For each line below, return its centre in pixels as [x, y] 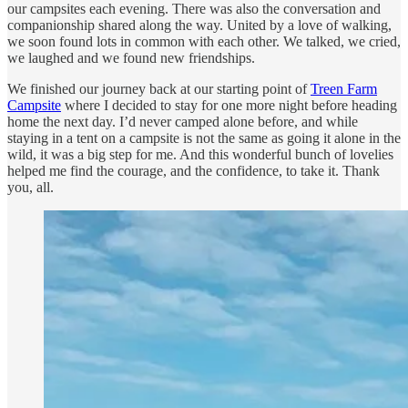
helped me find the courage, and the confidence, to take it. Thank [194, 171]
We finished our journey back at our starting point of [159, 89]
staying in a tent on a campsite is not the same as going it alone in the [204, 138]
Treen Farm [344, 89]
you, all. [31, 188]
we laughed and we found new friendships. [131, 58]
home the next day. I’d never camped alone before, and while [183, 122]
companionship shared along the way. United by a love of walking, [199, 25]
